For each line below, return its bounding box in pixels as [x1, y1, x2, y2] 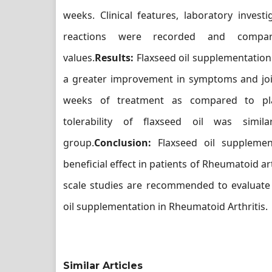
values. [63, 51, 95, 64]
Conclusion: [94, 136, 158, 149]
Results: [95, 51, 137, 64]
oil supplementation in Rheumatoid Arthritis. [63, 200, 268, 213]
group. [63, 136, 94, 149]
